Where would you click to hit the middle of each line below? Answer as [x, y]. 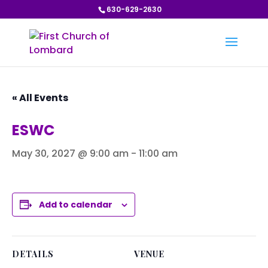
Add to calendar [76, 205]
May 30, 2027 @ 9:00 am [70, 153]
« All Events [40, 98]
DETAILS [33, 254]
